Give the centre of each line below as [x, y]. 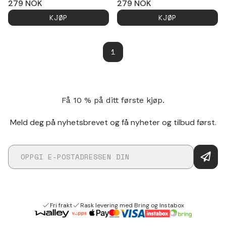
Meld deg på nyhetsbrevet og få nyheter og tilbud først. [113, 122]
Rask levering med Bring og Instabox [132, 205]
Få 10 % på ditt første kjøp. [113, 100]
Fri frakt [61, 205]
